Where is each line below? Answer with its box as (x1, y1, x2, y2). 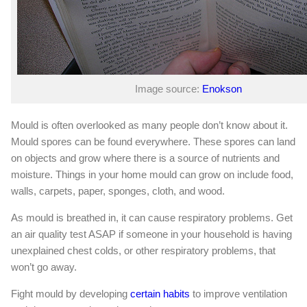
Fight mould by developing (11, 288, 130, 300)
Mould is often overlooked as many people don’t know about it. (11, 119, 288, 132)
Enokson (202, 83, 242, 95)
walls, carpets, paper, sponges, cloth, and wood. (11, 185, 225, 197)
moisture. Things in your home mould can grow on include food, (11, 169, 293, 181)
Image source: (135, 83, 202, 95)
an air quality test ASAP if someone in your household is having (11, 228, 292, 241)
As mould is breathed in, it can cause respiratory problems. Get (11, 212, 293, 224)
